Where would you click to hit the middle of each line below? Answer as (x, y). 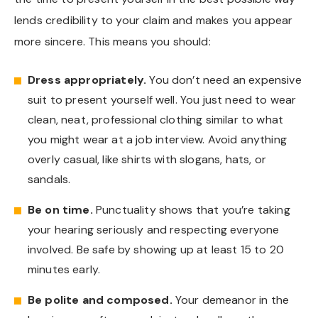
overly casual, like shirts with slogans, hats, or (147, 159)
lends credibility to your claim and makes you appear (154, 20)
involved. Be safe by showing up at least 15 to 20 (156, 249)
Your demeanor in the (231, 300)
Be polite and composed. (100, 300)
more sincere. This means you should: (113, 41)
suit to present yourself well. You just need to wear (162, 99)
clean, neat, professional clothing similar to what (156, 119)
